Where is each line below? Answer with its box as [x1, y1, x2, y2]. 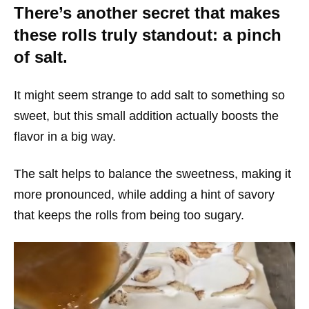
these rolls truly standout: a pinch [14, 26, 281, 45]
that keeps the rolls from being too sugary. [14, 208, 244, 223]
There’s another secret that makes [14, 3, 280, 23]
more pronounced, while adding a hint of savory [14, 188, 275, 202]
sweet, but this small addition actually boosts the [14, 109, 279, 123]
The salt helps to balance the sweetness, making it [14, 167, 291, 181]
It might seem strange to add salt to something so [14, 88, 285, 103]
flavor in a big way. [14, 130, 116, 144]
